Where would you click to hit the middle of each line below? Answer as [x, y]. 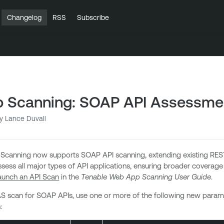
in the [70, 177]
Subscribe [93, 17]
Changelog [24, 17]
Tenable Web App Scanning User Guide [146, 177]
